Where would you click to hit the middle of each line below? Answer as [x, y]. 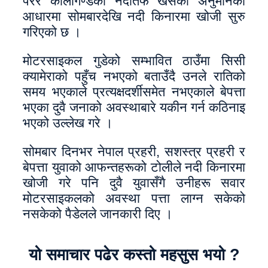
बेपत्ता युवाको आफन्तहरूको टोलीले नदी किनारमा [134, 167]
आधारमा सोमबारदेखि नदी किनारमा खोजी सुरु [134, 16]
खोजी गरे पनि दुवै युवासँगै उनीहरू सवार [134, 183]
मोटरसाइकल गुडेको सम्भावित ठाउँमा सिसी [134, 61]
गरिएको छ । [52, 32]
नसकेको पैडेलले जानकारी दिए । [98, 214]
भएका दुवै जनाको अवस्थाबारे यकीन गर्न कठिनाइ [134, 107]
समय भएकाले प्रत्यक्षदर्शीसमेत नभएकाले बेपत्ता [134, 92]
